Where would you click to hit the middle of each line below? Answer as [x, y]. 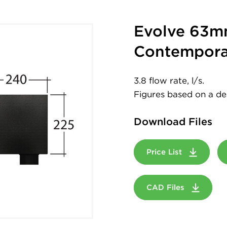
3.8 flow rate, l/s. [169, 81]
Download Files [173, 122]
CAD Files [167, 187]
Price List [165, 152]
